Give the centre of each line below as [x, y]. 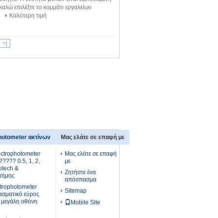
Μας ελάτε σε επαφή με [93, 137]
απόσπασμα [81, 180]
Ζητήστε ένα [80, 172]
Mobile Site [85, 202]
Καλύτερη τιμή [28, 16]
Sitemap [76, 191]
